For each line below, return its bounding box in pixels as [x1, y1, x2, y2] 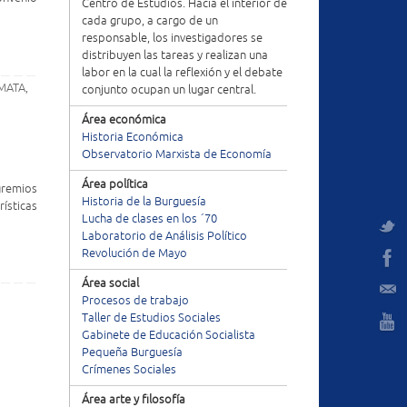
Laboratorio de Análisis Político [82, 229, 247, 243]
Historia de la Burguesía [82, 194, 206, 209]
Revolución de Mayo [82, 246, 187, 261]
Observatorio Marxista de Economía [82, 147, 272, 162]
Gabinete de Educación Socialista [82, 328, 255, 342]
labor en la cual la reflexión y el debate [82, 65, 283, 80]
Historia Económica [82, 130, 184, 144]
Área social [82, 276, 139, 291]
